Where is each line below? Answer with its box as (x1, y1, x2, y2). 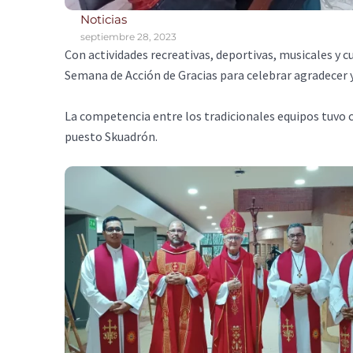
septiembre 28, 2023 (80, 31, 176, 43)
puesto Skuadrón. (65, 128, 162, 144)
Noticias (80, 12, 127, 27)
